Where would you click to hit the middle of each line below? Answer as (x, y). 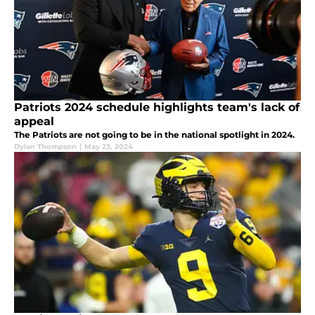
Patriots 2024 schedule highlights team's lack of (157, 107)
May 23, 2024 (109, 146)
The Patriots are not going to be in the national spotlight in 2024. (154, 134)
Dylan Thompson (45, 146)
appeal (34, 121)
